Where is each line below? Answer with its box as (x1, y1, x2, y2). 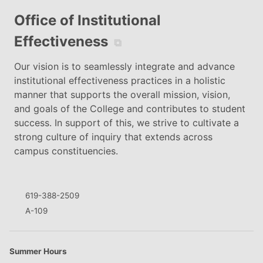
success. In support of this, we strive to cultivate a (14, 116, 240, 129)
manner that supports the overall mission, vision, (14, 88, 231, 100)
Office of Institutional (14, 11, 161, 29)
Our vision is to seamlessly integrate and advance (14, 60, 235, 72)
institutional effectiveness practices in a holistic (14, 74, 226, 86)
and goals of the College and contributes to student (14, 102, 246, 114)
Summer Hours (9, 246, 67, 256)
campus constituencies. (14, 144, 119, 157)
